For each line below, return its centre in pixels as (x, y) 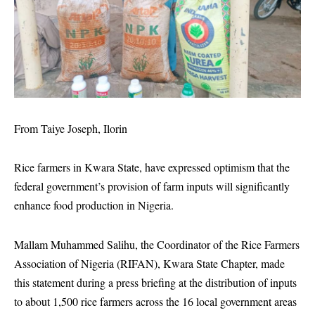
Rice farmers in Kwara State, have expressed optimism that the (152, 167)
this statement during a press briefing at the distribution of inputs (155, 282)
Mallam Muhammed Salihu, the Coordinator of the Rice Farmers (157, 244)
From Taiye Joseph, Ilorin (71, 128)
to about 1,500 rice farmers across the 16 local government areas (155, 301)
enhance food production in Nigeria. (94, 205)
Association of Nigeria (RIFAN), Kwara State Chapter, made (149, 263)
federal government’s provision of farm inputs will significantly (152, 186)
